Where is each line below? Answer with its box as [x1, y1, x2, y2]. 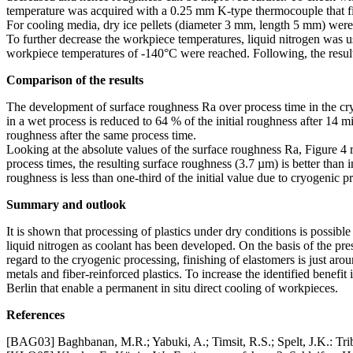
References [6, 307, 65, 321]
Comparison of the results [6, 72, 143, 87]
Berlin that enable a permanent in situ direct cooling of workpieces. [6, 281, 338, 295]
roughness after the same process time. [6, 128, 196, 142]
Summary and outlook [6, 197, 126, 211]
